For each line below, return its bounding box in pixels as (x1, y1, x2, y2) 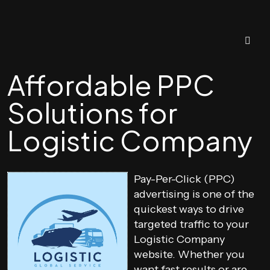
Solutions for (7, 95, 177, 130)
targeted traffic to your (134, 218, 249, 231)
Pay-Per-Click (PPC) (134, 172, 235, 186)
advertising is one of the (134, 187, 254, 201)
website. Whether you (134, 248, 245, 261)
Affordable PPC (7, 67, 215, 102)
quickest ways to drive (134, 202, 244, 216)
